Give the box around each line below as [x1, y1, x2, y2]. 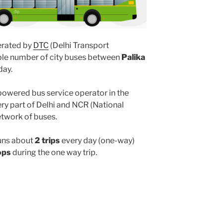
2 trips [35, 135, 60, 145]
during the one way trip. [11, 147, 97, 157]
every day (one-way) [60, 135, 135, 145]
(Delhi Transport [49, 40, 109, 50]
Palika [121, 52, 145, 62]
